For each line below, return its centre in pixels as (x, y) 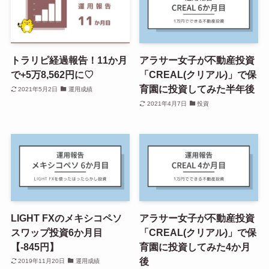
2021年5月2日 (38, 89)
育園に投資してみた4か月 (195, 246)
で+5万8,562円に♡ (52, 75)
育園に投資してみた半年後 (197, 89)
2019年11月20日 (42, 261)
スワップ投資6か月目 (56, 232)
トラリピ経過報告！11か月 (69, 60)
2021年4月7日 (167, 103)
